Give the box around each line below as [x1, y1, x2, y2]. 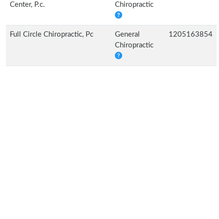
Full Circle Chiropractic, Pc [10, 31, 93, 38]
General [115, 31, 140, 38]
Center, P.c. [10, 1, 45, 8]
